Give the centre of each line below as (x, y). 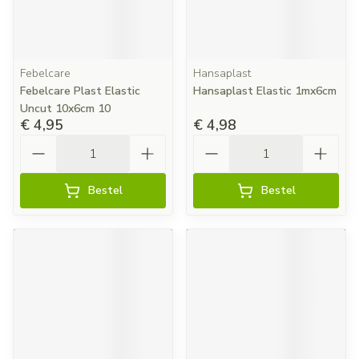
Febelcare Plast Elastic (80, 91)
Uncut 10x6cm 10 (65, 109)
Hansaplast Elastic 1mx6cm (265, 91)
